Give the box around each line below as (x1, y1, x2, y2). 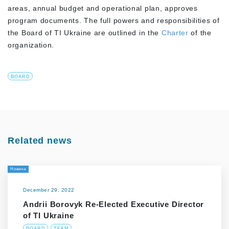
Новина (10, 166, 26, 171)
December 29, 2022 (23, 187, 75, 193)
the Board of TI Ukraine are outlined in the (8, 28, 162, 37)
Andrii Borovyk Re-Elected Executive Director (23, 199, 204, 209)
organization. (8, 40, 55, 49)
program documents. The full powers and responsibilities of (8, 16, 220, 25)
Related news (8, 135, 72, 146)
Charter (161, 28, 189, 37)
